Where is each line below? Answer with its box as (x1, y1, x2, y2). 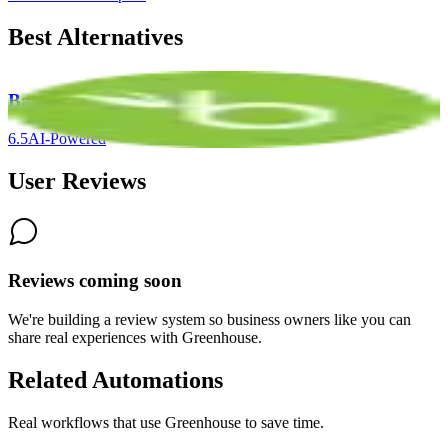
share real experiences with (8, 328, 182, 346)
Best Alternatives (8, 24, 183, 51)
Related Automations (8, 366, 223, 393)
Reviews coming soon (8, 269, 182, 291)
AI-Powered (28, 130, 106, 148)
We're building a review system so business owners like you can (8, 310, 411, 328)
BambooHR (8, 89, 107, 111)
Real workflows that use (8, 413, 165, 431)
